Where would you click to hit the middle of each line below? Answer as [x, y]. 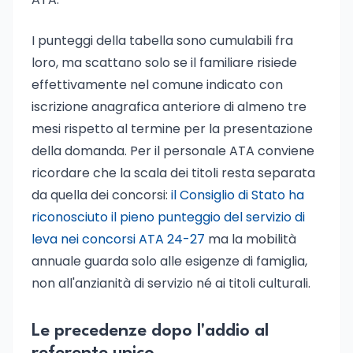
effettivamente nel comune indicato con [157, 85]
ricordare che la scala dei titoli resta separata [173, 173]
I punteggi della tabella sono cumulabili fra [162, 41]
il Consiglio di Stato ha [238, 195]
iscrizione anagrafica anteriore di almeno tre [169, 107]
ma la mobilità [251, 239]
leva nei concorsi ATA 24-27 [118, 239]
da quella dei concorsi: [101, 195]
